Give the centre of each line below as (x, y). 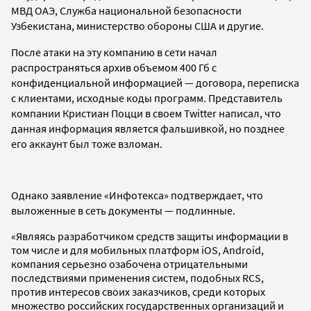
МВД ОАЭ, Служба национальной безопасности (126, 10)
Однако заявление (58, 195)
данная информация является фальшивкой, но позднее (148, 128)
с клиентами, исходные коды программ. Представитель (147, 98)
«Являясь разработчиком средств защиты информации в (150, 236)
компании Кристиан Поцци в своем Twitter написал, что (146, 113)
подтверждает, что (216, 195)
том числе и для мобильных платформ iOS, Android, (137, 250)
